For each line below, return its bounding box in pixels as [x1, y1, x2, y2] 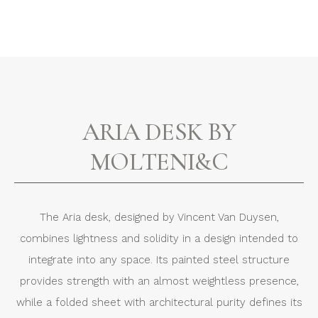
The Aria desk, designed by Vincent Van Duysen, [39, 211, 279, 224]
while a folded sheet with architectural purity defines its [16, 296, 302, 309]
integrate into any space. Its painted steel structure [28, 253, 290, 267]
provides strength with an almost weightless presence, [19, 275, 299, 288]
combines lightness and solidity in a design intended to [20, 232, 298, 246]
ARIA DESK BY [82, 116, 236, 147]
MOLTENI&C [90, 146, 228, 177]
